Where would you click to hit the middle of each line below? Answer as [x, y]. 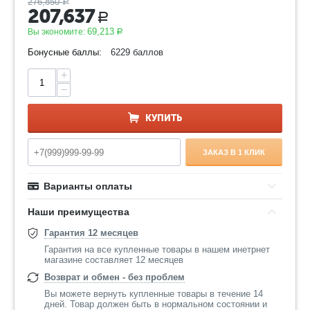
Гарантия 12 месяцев [91, 233]
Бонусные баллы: [65, 52]
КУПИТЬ [164, 118]
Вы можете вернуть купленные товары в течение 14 [154, 294]
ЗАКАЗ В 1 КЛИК [234, 152]
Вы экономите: [57, 32]
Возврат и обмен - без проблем [115, 277]
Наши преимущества [79, 212]
